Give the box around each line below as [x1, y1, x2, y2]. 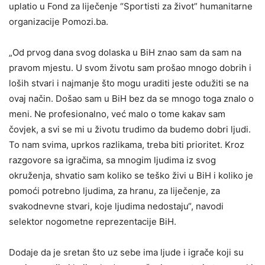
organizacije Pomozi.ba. [9, 15, 108, 27]
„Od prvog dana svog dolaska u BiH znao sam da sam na [9, 46, 241, 58]
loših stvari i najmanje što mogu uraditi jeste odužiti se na [9, 77, 248, 89]
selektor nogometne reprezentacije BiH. [9, 215, 176, 227]
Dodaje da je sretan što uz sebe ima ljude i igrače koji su [9, 246, 244, 258]
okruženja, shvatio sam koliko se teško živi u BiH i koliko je [9, 169, 253, 181]
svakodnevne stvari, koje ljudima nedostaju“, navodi [9, 200, 224, 212]
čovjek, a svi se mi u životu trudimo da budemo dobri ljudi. [9, 123, 251, 135]
